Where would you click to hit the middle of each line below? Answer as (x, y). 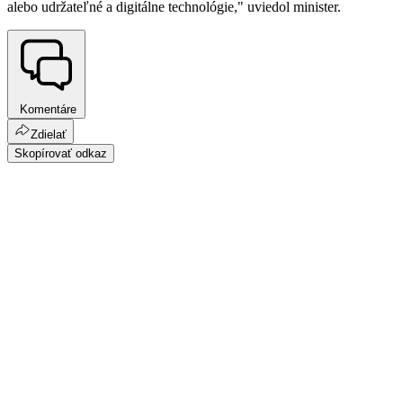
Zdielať (49, 135)
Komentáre (46, 110)
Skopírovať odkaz (61, 154)
